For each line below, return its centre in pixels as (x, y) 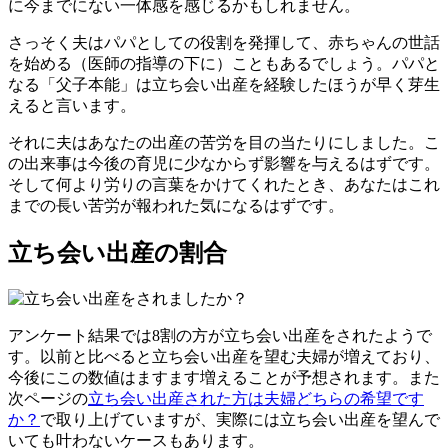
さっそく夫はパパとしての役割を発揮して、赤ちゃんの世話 (224, 42)
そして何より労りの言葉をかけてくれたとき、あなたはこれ (224, 184)
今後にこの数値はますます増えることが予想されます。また (224, 377)
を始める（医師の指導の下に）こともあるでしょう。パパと (224, 63)
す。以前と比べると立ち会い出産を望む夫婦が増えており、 (224, 356)
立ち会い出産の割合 (117, 252)
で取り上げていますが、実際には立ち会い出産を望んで (240, 419)
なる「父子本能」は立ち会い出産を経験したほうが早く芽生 (224, 84)
